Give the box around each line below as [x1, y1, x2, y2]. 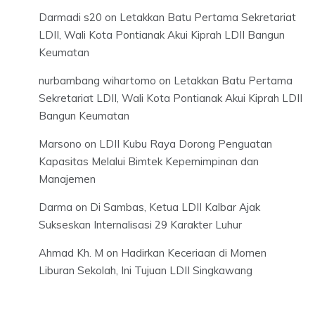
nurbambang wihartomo [39, 74, 156, 88]
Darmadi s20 [39, 11, 102, 25]
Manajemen [39, 172, 96, 186]
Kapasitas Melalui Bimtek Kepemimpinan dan [39, 155, 259, 169]
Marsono [39, 137, 82, 151]
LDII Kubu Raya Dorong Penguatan [99, 137, 272, 151]
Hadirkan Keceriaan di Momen [121, 246, 266, 260]
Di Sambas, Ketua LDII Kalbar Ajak [90, 200, 260, 214]
